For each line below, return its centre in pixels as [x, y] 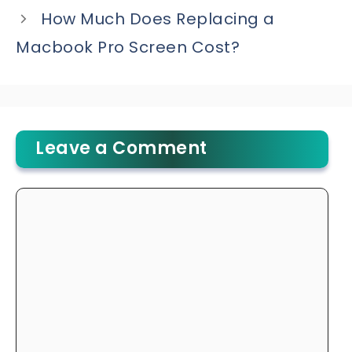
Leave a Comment [121, 148]
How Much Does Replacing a [158, 19]
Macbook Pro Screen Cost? [128, 48]
